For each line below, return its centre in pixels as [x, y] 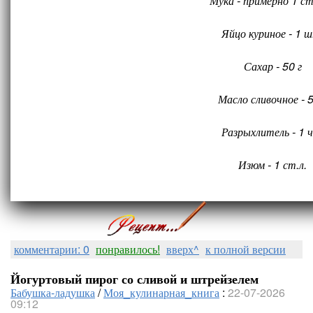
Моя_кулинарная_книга [161, 292]
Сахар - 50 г [272, 66]
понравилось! [128, 249]
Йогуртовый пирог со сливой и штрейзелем [134, 279]
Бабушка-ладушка [53, 292]
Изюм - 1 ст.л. [272, 165]
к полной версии [246, 249]
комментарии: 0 [52, 249]
